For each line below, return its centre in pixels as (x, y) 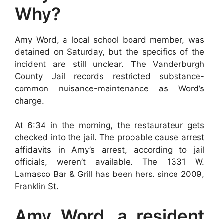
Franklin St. (37, 186)
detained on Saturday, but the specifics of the (109, 52)
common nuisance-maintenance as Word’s (109, 88)
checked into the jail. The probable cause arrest (109, 137)
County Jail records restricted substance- (109, 76)
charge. (29, 100)
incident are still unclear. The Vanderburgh (109, 64)
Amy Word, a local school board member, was (109, 39)
